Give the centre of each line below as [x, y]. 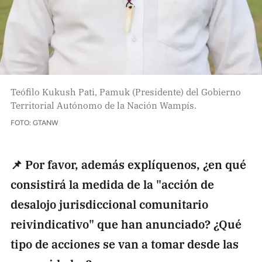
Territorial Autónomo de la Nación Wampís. [103, 105]
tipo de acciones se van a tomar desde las [124, 243]
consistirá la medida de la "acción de [112, 184]
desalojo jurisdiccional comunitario [109, 204]
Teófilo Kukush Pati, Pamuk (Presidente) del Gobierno [125, 92]
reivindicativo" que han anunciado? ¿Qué [126, 223]
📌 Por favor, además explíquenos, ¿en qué [128, 164]
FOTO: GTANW [34, 123]
